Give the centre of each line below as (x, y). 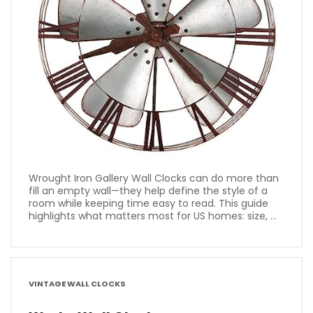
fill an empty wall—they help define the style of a (148, 190)
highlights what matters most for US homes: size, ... (153, 216)
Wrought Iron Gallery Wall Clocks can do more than (154, 178)
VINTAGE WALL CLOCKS (77, 284)
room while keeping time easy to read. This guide (148, 203)
